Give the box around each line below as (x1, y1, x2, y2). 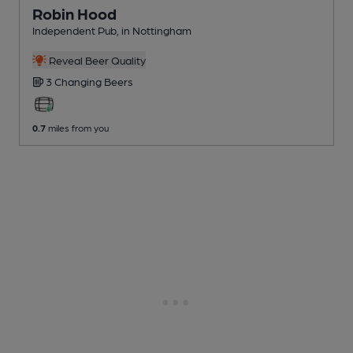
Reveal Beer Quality (46, 53, 146, 66)
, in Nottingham (117, 23, 191, 36)
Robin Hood (32, 3, 117, 23)
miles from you (46, 121, 109, 133)
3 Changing (46, 74, 104, 87)
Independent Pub (32, 23, 117, 36)
